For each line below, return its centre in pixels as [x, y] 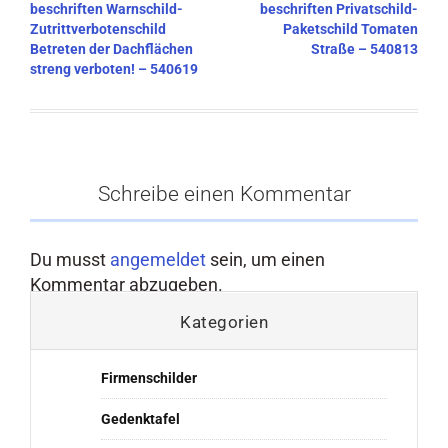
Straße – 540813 [364, 49]
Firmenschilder [149, 378]
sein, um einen [265, 260]
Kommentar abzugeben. [126, 285]
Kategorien [224, 321]
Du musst [70, 260]
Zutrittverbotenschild [98, 29]
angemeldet [158, 260]
